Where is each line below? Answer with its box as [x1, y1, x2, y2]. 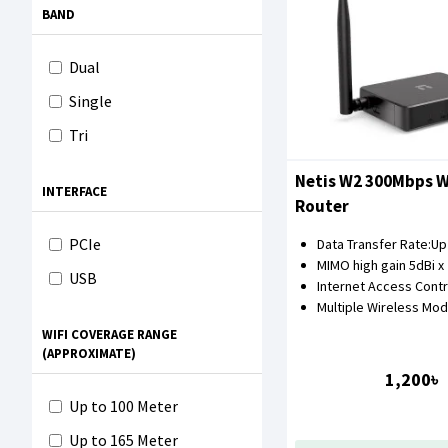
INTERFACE [42, 183, 107, 200]
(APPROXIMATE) [42, 345, 136, 362]
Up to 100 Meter [69, 396, 178, 416]
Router [295, 194, 349, 217]
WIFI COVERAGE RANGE [42, 326, 177, 343]
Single [69, 91, 112, 111]
